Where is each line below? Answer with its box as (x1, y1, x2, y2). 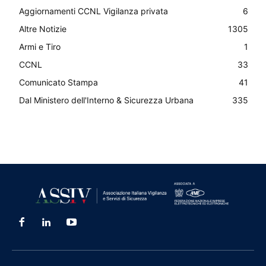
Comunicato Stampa (19, 77, 98, 88)
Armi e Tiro (19, 42, 61, 52)
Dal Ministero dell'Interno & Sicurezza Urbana (19, 95, 194, 106)
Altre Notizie (19, 24, 66, 34)
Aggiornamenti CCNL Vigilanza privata (19, 6, 168, 17)
